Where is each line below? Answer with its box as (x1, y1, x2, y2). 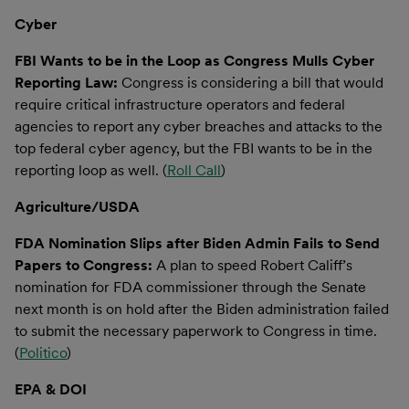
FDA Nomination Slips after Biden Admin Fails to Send (15, 234, 380, 252)
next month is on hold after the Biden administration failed (15, 299, 389, 318)
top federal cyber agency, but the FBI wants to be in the (15, 139, 372, 157)
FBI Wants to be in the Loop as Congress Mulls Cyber (15, 51, 374, 69)
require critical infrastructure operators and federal (15, 95, 345, 113)
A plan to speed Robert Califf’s (156, 256, 352, 274)
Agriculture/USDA (15, 197, 140, 215)
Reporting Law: (15, 73, 121, 91)
